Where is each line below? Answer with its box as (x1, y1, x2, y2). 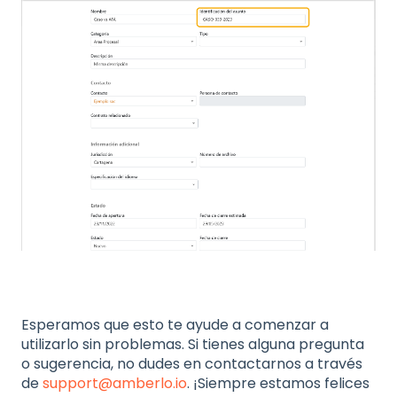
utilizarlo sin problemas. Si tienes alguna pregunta (21, 334, 364, 355)
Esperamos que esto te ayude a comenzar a (21, 315, 329, 336)
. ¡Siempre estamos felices (187, 373, 370, 394)
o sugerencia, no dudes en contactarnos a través (21, 354, 362, 375)
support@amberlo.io (43, 373, 187, 394)
